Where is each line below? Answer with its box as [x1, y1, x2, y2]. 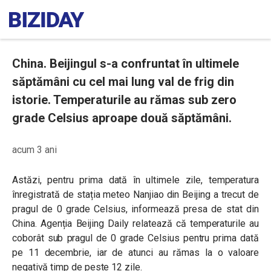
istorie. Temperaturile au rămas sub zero [12, 93, 237, 107]
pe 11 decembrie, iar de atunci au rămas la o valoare [12, 247, 259, 258]
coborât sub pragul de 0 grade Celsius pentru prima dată [12, 232, 259, 244]
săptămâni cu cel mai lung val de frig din [12, 74, 234, 89]
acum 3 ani [12, 144, 57, 155]
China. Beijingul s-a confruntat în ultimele [12, 56, 239, 71]
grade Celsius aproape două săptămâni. [12, 111, 232, 125]
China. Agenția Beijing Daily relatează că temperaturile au [12, 218, 259, 229]
